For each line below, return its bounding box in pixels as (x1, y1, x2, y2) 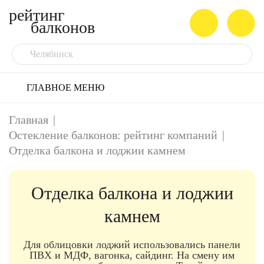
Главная (9, 113, 48, 126)
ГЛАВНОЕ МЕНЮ (27, 82, 104, 93)
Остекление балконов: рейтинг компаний (9, 128, 217, 141)
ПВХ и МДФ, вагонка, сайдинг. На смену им (29, 249, 235, 261)
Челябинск (30, 49, 73, 59)
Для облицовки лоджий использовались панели (24, 239, 240, 250)
